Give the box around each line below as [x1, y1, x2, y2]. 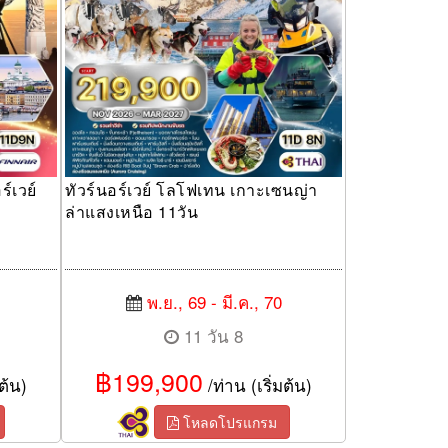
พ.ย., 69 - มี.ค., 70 [146, 289, 282, 315]
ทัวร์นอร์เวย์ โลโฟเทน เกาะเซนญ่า [65, 178, 318, 202]
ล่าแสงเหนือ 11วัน [65, 200, 198, 224]
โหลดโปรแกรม [179, 412, 277, 433]
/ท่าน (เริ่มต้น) [203, 372, 312, 398]
